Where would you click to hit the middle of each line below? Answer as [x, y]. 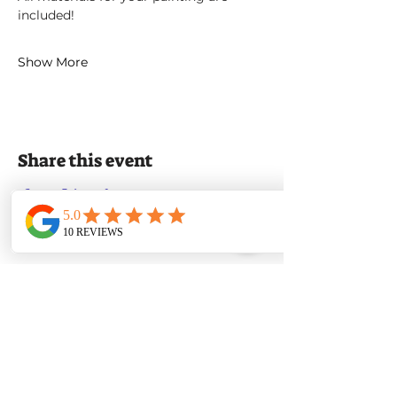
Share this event [85, 160]
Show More [53, 62]
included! [46, 15]
